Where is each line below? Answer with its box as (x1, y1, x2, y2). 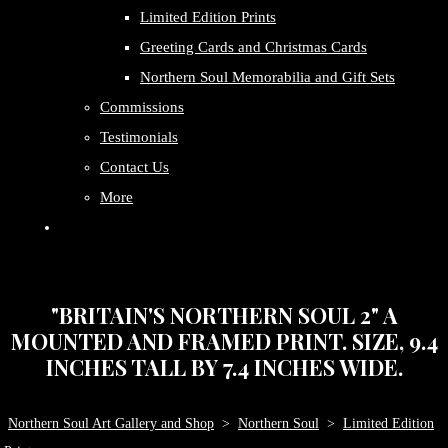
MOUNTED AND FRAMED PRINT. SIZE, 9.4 (10, 326, 438, 355)
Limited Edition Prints (140, 9, 276, 25)
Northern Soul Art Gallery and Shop (8, 416, 214, 431)
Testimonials (100, 129, 178, 145)
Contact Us (100, 159, 169, 175)
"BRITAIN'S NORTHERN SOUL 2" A (50, 300, 398, 329)
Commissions (100, 99, 184, 115)
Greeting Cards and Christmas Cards (140, 39, 367, 55)
